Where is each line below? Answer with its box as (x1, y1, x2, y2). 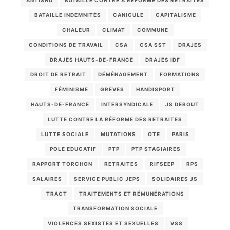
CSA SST (139, 41, 166, 48)
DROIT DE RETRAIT (30, 71, 86, 78)
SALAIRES (32, 175, 62, 182)
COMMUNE (137, 26, 168, 33)
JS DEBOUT (165, 101, 199, 107)
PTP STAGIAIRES (131, 145, 181, 152)
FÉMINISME (55, 86, 88, 92)
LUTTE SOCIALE (41, 130, 89, 137)
